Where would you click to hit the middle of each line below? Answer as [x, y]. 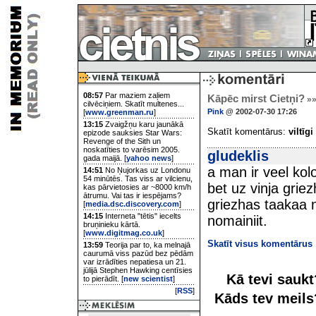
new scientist [148, 279]
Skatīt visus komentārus [260, 244]
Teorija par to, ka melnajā [147, 245]
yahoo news [149, 158]
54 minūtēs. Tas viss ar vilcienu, [138, 178]
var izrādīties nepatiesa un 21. [135, 262]
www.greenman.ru [120, 112]
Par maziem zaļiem [136, 95]
